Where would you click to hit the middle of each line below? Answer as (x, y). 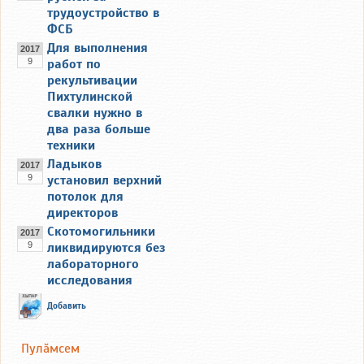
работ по (74, 64)
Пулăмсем (50, 349)
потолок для (85, 196)
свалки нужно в (95, 113)
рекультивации (92, 80)
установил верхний (104, 180)
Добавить (67, 305)
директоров (82, 212)
